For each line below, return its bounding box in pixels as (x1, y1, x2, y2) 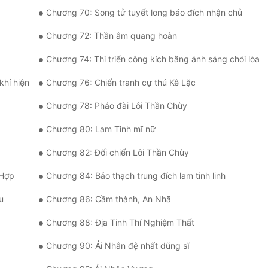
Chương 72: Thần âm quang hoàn (46, 31, 177, 41)
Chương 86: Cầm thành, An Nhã (46, 194, 171, 205)
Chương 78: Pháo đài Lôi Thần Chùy (46, 100, 187, 111)
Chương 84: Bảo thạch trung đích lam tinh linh (46, 170, 226, 181)
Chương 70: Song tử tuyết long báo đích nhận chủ (46, 7, 242, 18)
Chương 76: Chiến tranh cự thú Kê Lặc (46, 77, 196, 88)
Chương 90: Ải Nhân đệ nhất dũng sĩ (46, 240, 190, 251)
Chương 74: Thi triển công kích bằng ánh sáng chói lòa (46, 54, 260, 65)
